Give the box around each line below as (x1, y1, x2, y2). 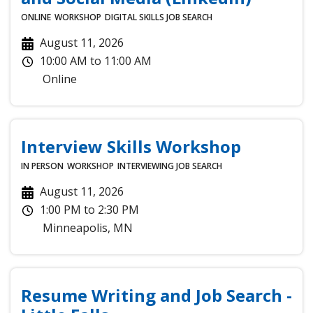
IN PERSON (21, 159, 64, 172)
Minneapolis (43, 219, 108, 235)
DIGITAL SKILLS (105, 10, 164, 23)
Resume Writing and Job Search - (21, 283, 292, 307)
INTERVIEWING (117, 159, 174, 172)
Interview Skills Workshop (21, 134, 241, 158)
